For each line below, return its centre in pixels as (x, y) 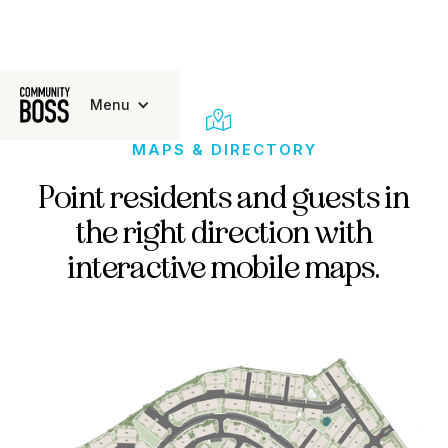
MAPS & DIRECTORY (224, 149)
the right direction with (224, 232)
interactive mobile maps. (224, 267)
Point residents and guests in (224, 197)
